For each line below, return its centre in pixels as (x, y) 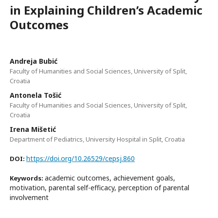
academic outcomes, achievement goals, (110, 178)
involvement (29, 197)
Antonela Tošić (36, 95)
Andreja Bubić (34, 61)
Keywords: (27, 178)
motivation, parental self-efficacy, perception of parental (100, 187)
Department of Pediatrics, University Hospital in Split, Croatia (97, 139)
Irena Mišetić (33, 129)
